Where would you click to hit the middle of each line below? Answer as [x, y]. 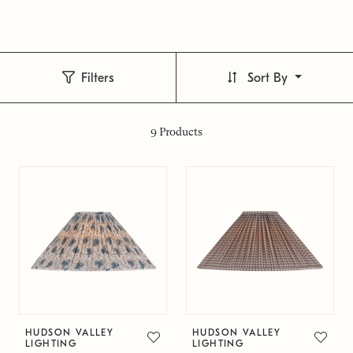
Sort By [269, 78]
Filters [97, 78]
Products [180, 132]
